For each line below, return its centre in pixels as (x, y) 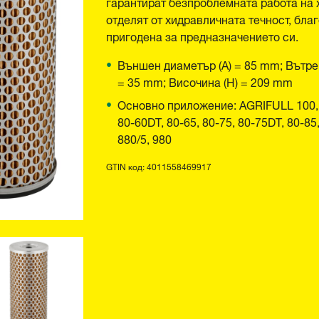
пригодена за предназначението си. (202, 35)
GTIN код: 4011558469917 (159, 165)
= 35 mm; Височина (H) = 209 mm (205, 81)
